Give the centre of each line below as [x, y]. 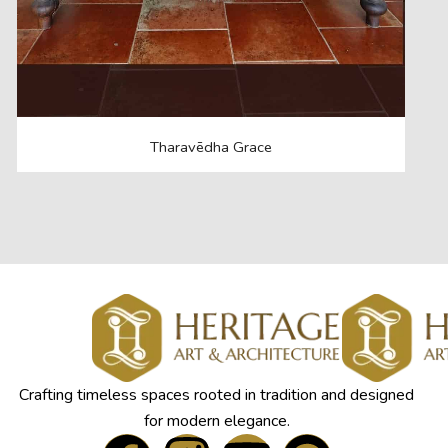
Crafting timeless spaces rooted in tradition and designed [216, 394]
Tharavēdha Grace [211, 147]
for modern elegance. [216, 420]
